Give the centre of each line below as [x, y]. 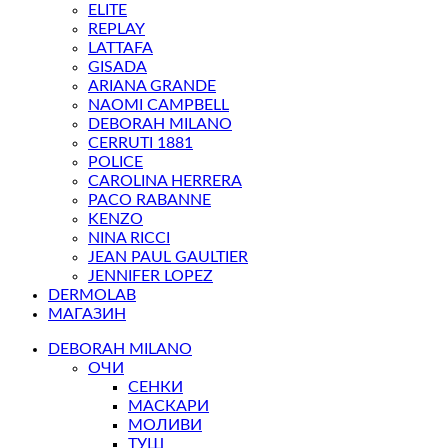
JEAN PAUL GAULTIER [168, 257]
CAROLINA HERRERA [165, 181]
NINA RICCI [129, 238]
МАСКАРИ [168, 406]
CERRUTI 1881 [140, 143]
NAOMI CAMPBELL [158, 105]
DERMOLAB [92, 295]
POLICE [115, 162]
